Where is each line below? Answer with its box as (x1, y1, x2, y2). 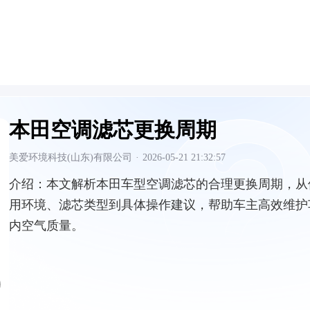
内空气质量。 (9, 219, 84, 232)
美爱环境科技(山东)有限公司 (9, 152, 132, 163)
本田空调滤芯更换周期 (9, 118, 217, 141)
